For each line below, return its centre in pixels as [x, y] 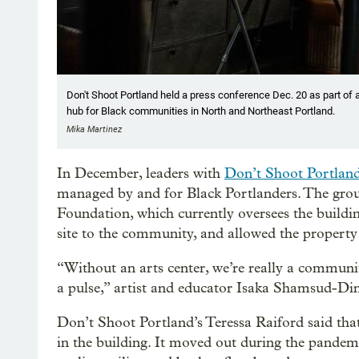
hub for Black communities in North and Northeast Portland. [201, 111]
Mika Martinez [94, 129]
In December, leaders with [141, 173]
